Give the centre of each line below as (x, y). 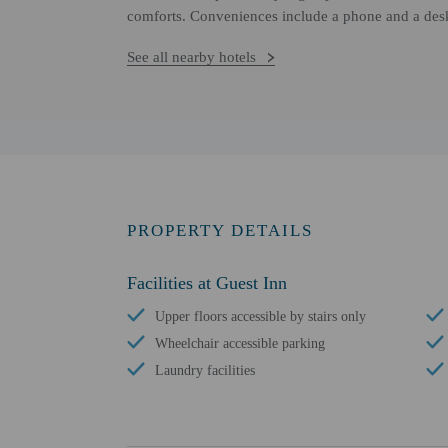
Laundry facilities (205, 370)
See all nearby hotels (191, 57)
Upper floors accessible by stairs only (260, 316)
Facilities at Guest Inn (207, 283)
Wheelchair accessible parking (240, 343)
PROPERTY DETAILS (220, 230)
